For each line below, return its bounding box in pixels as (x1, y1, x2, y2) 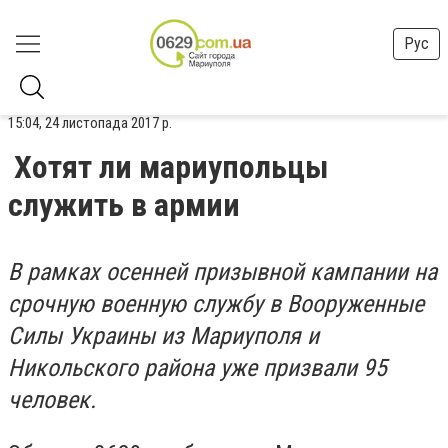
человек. (8, 386, 96, 414)
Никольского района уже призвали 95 (8, 354, 387, 382)
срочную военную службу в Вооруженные (8, 290, 424, 318)
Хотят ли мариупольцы (14, 148, 329, 186)
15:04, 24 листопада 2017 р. (8, 114, 172, 132)
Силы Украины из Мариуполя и (8, 322, 319, 350)
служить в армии (8, 186, 240, 224)
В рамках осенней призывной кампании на (8, 258, 437, 286)
